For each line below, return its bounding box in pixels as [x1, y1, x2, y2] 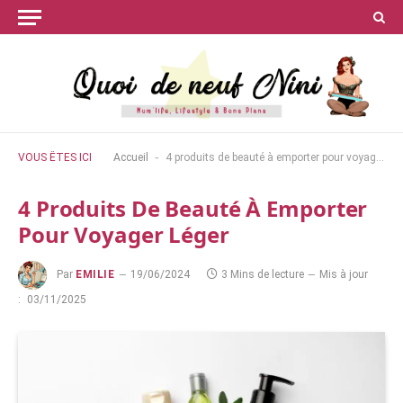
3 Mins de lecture [220, 268, 304, 282]
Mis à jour [318, 268, 368, 282]
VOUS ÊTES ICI [18, 151, 92, 164]
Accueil [113, 151, 148, 164]
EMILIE [76, 268, 115, 282]
